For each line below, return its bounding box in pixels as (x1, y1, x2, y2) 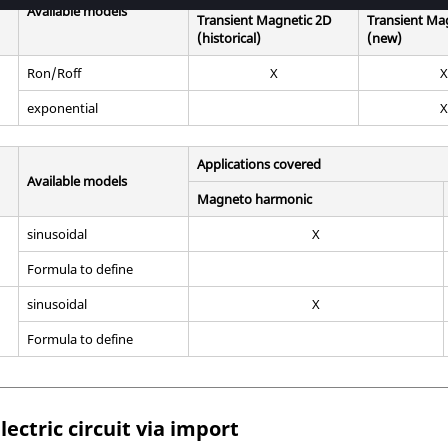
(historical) (197, 28, 262, 47)
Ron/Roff (27, 63, 82, 82)
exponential (27, 98, 99, 117)
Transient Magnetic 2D (197, 10, 332, 29)
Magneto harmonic (197, 189, 313, 208)
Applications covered (197, 154, 322, 173)
